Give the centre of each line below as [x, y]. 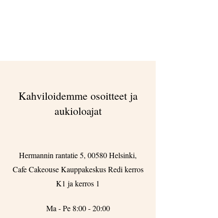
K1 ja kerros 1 [78, 183]
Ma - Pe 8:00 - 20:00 [78, 208]
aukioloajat [78, 111]
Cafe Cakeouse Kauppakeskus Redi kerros [78, 169]
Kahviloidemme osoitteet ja [78, 96]
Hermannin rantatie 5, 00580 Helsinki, [78, 155]
